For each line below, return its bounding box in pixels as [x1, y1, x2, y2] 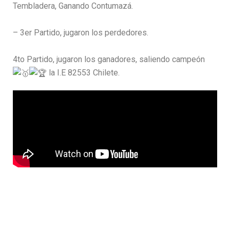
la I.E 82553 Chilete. [47, 67, 120, 78]
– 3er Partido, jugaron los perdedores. [13, 27, 148, 37]
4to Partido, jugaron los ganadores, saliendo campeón [13, 54, 205, 64]
